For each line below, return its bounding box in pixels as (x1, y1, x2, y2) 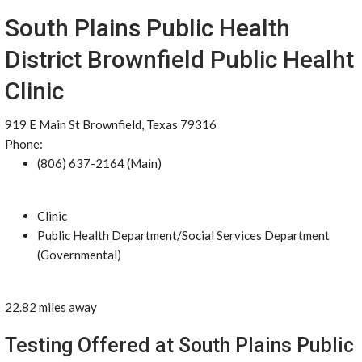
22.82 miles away (5, 300, 97, 314)
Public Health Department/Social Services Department (37, 228, 330, 242)
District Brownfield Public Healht (5, 45, 354, 74)
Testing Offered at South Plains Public (5, 334, 354, 357)
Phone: (5, 137, 43, 151)
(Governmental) (37, 247, 121, 262)
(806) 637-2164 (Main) (37, 156, 162, 170)
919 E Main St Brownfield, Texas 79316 (5, 117, 217, 132)
